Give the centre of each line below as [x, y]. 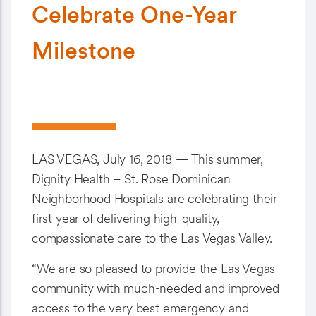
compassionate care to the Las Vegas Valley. [152, 238]
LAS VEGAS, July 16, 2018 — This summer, [147, 159]
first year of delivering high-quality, [126, 218]
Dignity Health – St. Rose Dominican [131, 179]
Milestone [84, 50]
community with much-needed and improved [156, 288]
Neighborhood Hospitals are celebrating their [155, 199]
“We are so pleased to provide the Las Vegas [154, 268]
